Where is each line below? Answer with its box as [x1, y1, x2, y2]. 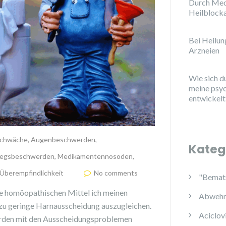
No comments [94, 168, 138, 177]
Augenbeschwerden [31, 135, 95, 144]
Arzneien [188, 45, 219, 55]
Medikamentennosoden [58, 152, 133, 160]
